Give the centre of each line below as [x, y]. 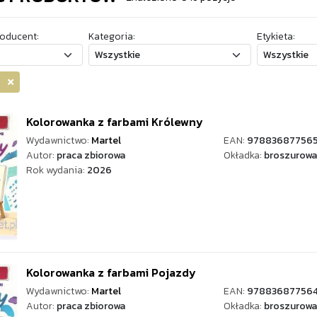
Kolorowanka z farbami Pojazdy [111, 272]
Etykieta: [276, 36]
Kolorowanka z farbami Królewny [115, 122]
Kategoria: [111, 36]
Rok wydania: [57, 170]
